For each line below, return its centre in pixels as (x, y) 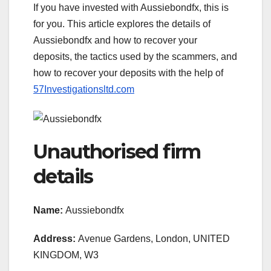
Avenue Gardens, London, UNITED (153, 239)
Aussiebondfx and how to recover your (115, 41)
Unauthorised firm (117, 151)
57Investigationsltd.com (84, 90)
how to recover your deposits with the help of (128, 73)
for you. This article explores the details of (122, 24)
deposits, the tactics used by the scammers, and (135, 57)
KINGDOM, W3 (66, 255)
